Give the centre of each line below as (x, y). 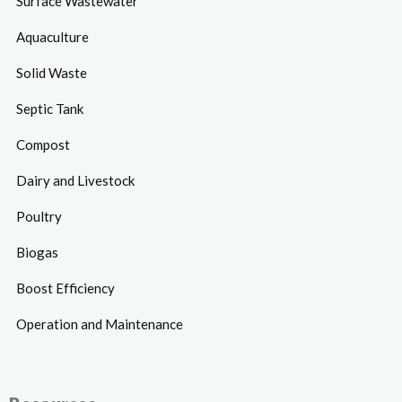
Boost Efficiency (66, 288)
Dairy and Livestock (75, 180)
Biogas (37, 252)
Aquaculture (52, 36)
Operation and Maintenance (100, 323)
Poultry (39, 216)
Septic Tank (50, 108)
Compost (43, 144)
